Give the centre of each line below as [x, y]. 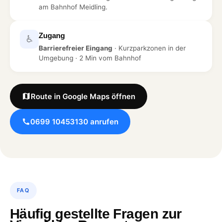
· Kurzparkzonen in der [149, 48]
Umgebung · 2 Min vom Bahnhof [90, 58]
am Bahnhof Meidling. [73, 7]
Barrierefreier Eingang [76, 48]
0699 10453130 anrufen [74, 121]
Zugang [52, 35]
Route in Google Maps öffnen [83, 96]
